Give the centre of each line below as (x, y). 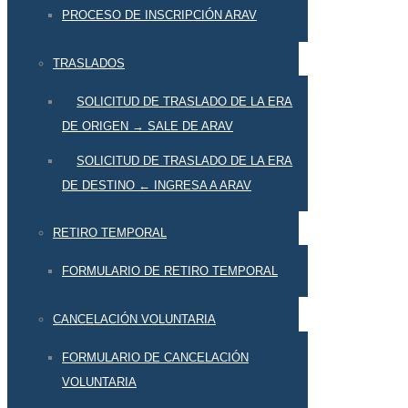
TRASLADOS (89, 63)
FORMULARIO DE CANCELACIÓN (155, 357)
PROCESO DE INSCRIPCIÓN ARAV (159, 15)
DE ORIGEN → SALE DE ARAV (148, 127)
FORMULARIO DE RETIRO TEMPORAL (170, 271)
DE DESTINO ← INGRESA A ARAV (157, 185)
